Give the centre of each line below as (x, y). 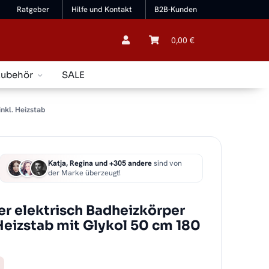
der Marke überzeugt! (85, 173)
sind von (167, 163)
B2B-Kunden (176, 10)
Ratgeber (33, 10)
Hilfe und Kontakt (102, 10)
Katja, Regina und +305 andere (100, 163)
